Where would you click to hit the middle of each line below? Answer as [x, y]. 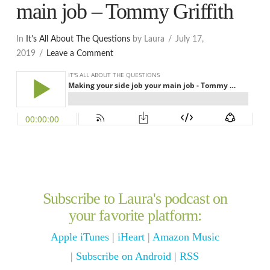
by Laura [147, 39]
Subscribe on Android [124, 256]
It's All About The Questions [78, 39]
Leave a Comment [80, 53]
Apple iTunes [80, 237]
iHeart [131, 237]
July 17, [190, 39]
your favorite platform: [135, 215]
